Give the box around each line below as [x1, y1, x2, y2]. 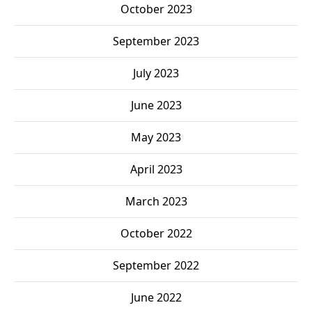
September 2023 [113, 33, 199, 49]
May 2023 [131, 130, 181, 146]
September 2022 [113, 258, 199, 274]
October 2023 [120, 1, 192, 17]
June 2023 [130, 97, 182, 114]
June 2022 [130, 290, 182, 306]
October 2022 [120, 226, 192, 242]
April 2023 [130, 162, 182, 178]
